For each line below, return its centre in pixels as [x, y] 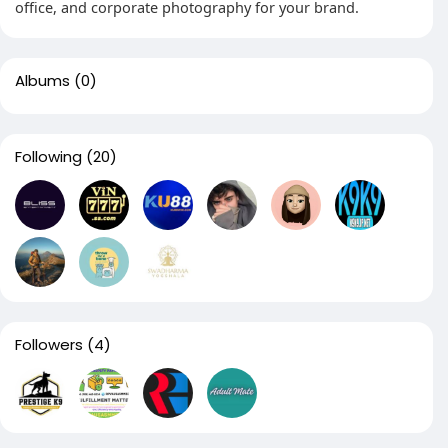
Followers [49, 344]
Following [48, 156]
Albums [42, 80]
